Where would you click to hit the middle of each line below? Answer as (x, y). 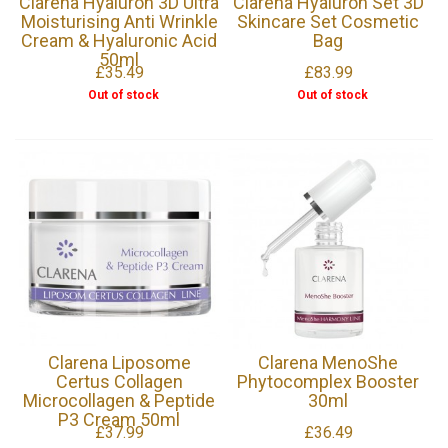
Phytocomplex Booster (328, 381)
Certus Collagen (119, 381)
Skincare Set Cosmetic (328, 21)
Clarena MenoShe (328, 362)
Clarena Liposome (119, 362)
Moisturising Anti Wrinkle (119, 21)
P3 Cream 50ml (119, 419)
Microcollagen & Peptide (119, 400)
